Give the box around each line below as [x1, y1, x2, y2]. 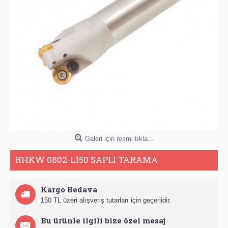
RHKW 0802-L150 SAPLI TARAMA [15, 153, 158, 165]
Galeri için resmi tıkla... [84, 134, 154, 142]
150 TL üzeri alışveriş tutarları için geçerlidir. [41, 196, 171, 204]
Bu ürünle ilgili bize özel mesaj [41, 215, 165, 225]
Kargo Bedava [41, 184, 97, 194]
